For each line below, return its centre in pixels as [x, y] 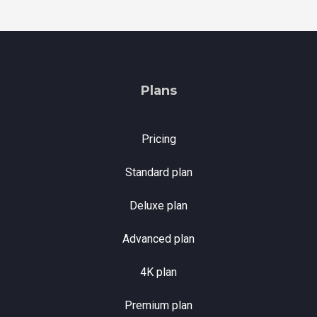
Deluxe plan [158, 206]
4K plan [158, 272]
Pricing [158, 139]
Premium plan [158, 306]
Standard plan [158, 173]
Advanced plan [158, 239]
